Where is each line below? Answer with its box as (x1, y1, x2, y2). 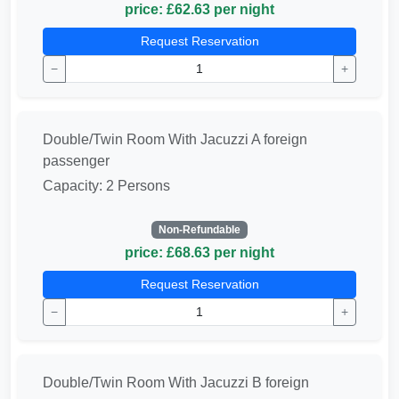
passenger (43, 152, 110, 168)
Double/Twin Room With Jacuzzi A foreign (43, 131, 307, 147)
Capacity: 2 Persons (43, 177, 170, 193)
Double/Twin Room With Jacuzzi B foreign (43, 374, 309, 390)
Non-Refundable (159, 223, 240, 236)
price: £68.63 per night (125, 244, 274, 260)
